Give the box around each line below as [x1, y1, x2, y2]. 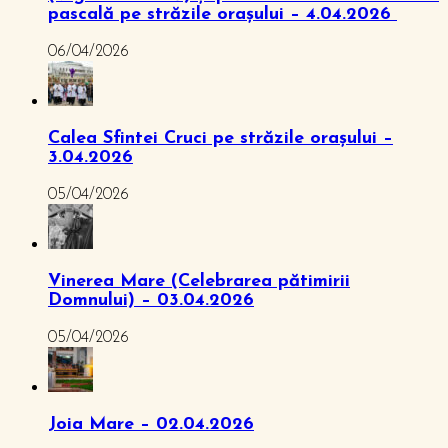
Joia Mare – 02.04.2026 [48, 414, 254, 434]
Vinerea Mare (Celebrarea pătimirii [48, 271, 350, 291]
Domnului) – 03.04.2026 [48, 290, 254, 310]
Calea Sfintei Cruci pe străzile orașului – [48, 128, 393, 148]
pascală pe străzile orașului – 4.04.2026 [48, 4, 397, 24]
